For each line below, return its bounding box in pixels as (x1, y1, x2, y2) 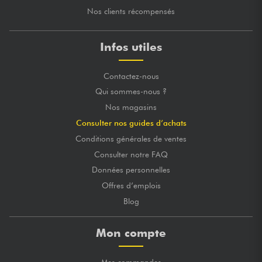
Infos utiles (100, 40, 162, 54)
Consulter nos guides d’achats (75, 118, 187, 128)
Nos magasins (105, 102, 157, 112)
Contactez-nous (103, 71, 159, 81)
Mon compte (96, 226, 166, 240)
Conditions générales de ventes (75, 133, 187, 143)
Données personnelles (92, 165, 170, 175)
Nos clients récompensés (87, 6, 175, 16)
